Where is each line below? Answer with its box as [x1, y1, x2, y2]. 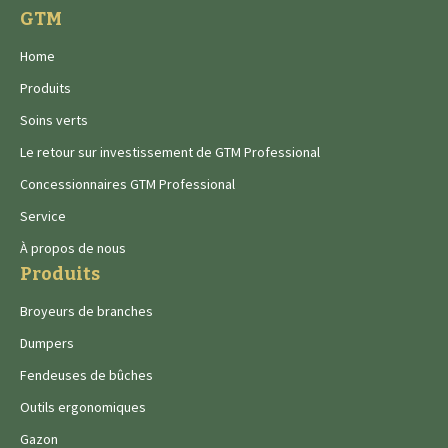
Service [20, 207, 66, 225]
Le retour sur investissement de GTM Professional [20, 143, 320, 161]
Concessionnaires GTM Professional [20, 175, 235, 193]
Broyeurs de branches [20, 302, 153, 320]
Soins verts [20, 111, 88, 129]
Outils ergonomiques [20, 398, 146, 416]
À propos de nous [20, 239, 126, 257]
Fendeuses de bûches [20, 366, 153, 384]
